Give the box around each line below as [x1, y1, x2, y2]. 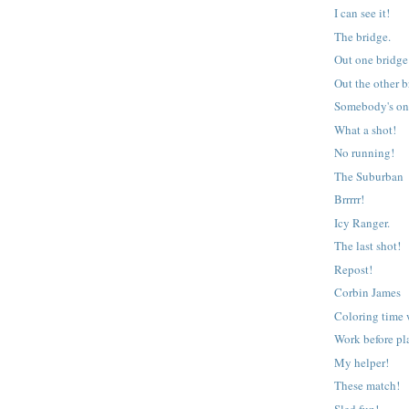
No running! [334, 144, 395, 162]
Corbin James [334, 284, 402, 301]
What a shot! [334, 121, 397, 138]
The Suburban [334, 167, 404, 184]
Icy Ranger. [334, 214, 391, 231]
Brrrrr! [334, 191, 365, 208]
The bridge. [334, 27, 392, 45]
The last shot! [334, 237, 402, 255]
